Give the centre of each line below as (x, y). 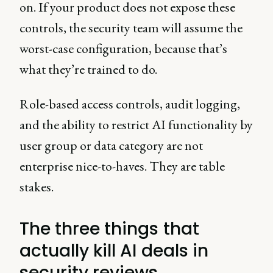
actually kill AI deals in (114, 251)
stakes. (37, 187)
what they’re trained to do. (90, 69)
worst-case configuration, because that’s (123, 49)
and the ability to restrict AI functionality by (136, 125)
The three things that (109, 229)
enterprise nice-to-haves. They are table (122, 166)
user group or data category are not (111, 146)
